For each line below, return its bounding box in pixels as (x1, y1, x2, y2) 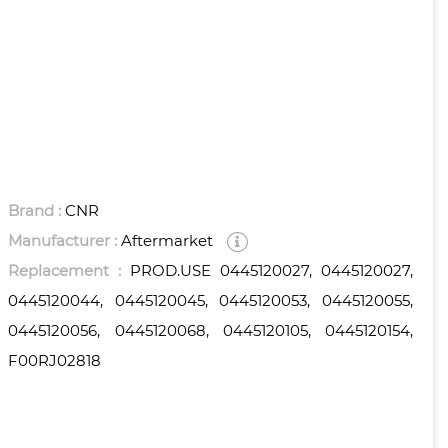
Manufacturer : (8, 231, 122, 251)
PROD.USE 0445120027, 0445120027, (130, 261, 413, 281)
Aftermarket (121, 231, 214, 251)
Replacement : (8, 261, 131, 281)
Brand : (8, 201, 66, 221)
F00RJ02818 (8, 351, 102, 371)
